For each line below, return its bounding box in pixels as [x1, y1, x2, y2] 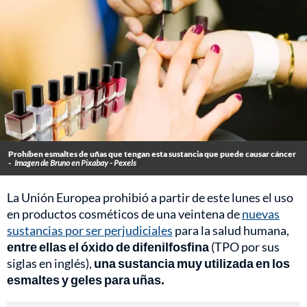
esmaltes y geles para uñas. [7, 272, 164, 288]
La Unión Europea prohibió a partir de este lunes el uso [7, 190, 293, 206]
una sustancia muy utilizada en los [94, 256, 290, 271]
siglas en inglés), [7, 256, 94, 271]
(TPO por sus [209, 239, 280, 255]
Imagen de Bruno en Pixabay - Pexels [14, 158, 136, 169]
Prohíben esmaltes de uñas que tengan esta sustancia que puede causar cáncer [8, 149, 296, 160]
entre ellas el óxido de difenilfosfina [7, 239, 209, 255]
